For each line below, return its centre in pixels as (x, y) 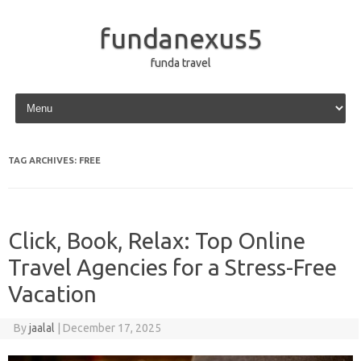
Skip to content (50, 96)
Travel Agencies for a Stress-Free (172, 267)
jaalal (41, 328)
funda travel (180, 63)
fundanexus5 (180, 38)
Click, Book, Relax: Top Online (157, 241)
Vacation (52, 294)
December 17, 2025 (112, 328)
